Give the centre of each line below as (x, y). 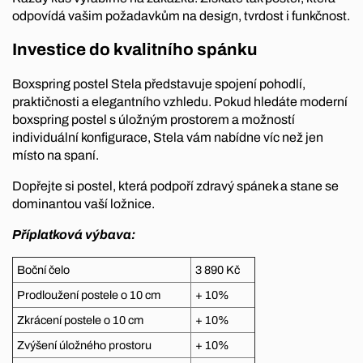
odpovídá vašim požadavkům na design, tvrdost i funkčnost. (181, 16)
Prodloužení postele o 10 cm (89, 295)
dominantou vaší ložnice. (83, 203)
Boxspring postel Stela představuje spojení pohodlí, (159, 83)
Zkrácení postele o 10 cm (81, 320)
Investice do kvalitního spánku (135, 50)
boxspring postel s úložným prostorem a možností (154, 119)
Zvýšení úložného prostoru (84, 345)
